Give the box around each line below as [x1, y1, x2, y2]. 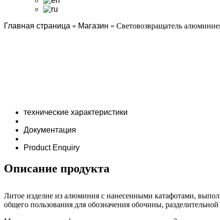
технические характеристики [24, 108, 128, 116]
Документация [24, 126, 76, 134]
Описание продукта [4, 162, 110, 175]
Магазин [78, 22, 109, 30]
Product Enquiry [24, 143, 80, 152]
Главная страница [4, 22, 70, 30]
